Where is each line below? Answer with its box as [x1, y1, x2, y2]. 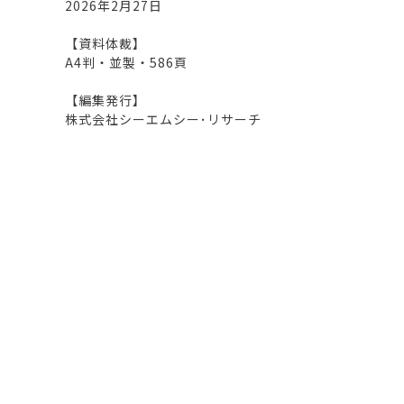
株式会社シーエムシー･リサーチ [65, 109, 262, 128]
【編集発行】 [65, 90, 146, 109]
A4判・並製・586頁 [65, 52, 188, 71]
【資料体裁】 [65, 33, 146, 52]
